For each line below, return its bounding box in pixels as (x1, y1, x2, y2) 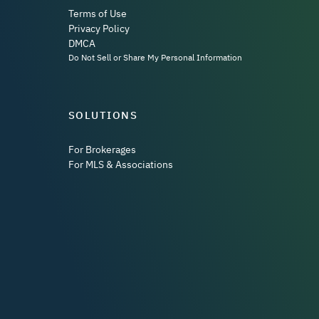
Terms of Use (68, 6, 127, 20)
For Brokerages (68, 143, 136, 157)
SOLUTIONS (68, 108, 137, 122)
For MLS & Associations (68, 158, 173, 172)
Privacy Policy (68, 21, 130, 35)
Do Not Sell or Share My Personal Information (68, 51, 242, 63)
